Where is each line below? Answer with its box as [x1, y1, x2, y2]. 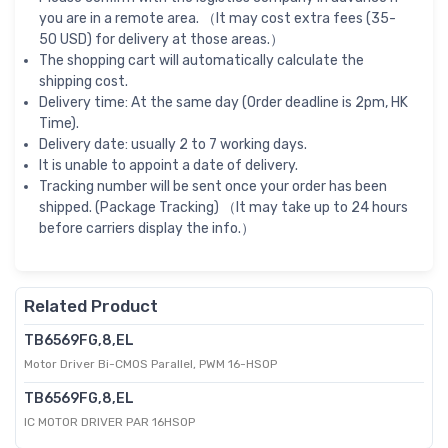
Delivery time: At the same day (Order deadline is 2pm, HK [39, 94, 408, 112]
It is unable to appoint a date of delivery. [39, 157, 298, 175]
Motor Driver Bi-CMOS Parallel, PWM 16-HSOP [24, 357, 277, 372]
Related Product [24, 296, 158, 317]
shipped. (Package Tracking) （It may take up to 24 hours [39, 199, 408, 217]
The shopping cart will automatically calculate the [39, 52, 364, 70]
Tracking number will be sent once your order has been [39, 178, 387, 196]
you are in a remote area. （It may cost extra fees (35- [39, 10, 396, 28]
